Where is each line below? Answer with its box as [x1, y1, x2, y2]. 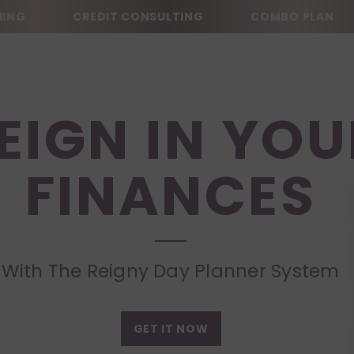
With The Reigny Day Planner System [2, 258, 340, 284]
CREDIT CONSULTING [73, 9, 204, 24]
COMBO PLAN [250, 9, 334, 24]
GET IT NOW [133, 321, 209, 337]
